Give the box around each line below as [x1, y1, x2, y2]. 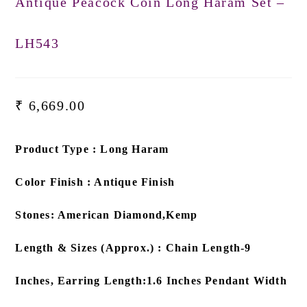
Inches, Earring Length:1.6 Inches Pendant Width [15, 274, 287, 286]
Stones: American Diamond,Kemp [15, 208, 198, 221]
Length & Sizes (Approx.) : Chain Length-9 [15, 241, 251, 254]
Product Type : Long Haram [15, 143, 169, 155]
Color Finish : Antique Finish [15, 175, 175, 188]
